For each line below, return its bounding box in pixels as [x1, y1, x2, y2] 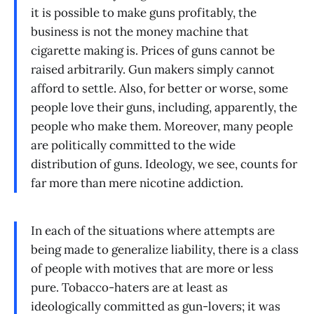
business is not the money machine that [31, 24, 249, 40]
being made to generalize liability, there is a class [31, 242, 299, 258]
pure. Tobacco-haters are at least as [31, 280, 228, 296]
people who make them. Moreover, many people [31, 118, 293, 135]
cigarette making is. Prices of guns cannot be [31, 43, 275, 59]
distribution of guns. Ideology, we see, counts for [31, 156, 297, 172]
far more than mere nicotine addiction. [31, 175, 243, 191]
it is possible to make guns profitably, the [31, 5, 257, 21]
